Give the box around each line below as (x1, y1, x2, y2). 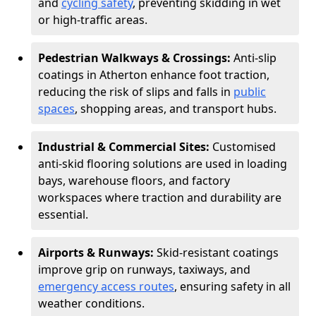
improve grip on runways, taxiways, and (38, 262, 250, 277)
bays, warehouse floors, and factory (38, 173, 230, 188)
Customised (212, 139, 276, 154)
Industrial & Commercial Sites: (38, 139, 212, 154)
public (233, 84, 266, 99)
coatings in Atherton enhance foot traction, (38, 67, 269, 83)
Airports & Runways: (38, 245, 157, 260)
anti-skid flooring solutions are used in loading (38, 156, 287, 171)
